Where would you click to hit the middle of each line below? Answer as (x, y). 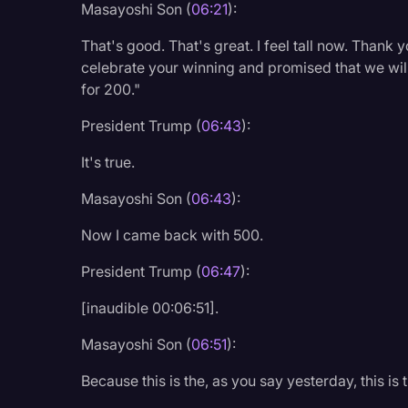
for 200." (111, 89)
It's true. (108, 162)
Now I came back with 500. (173, 235)
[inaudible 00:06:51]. (150, 307)
